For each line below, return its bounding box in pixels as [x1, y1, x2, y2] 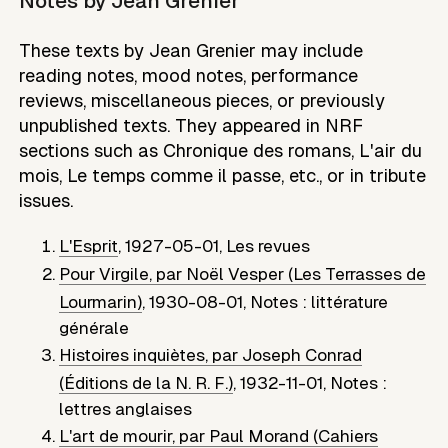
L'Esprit [59, 236, 119, 257]
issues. [19, 190, 74, 212]
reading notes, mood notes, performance [19, 65, 359, 87]
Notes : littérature [250, 292, 389, 313]
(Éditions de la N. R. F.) [59, 373, 234, 394]
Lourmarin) [59, 292, 143, 313]
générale [59, 318, 130, 339]
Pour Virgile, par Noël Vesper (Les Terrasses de [59, 264, 427, 285]
